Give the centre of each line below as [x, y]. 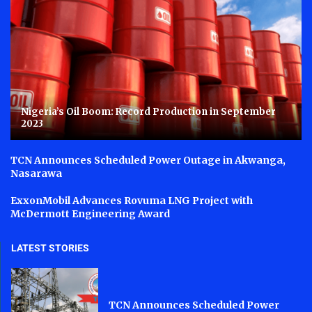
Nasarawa [36, 174]
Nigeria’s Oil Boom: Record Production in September [148, 112]
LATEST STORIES [50, 248]
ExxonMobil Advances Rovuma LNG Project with [132, 201]
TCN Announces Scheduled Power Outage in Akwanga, [148, 161]
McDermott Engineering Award [90, 214]
